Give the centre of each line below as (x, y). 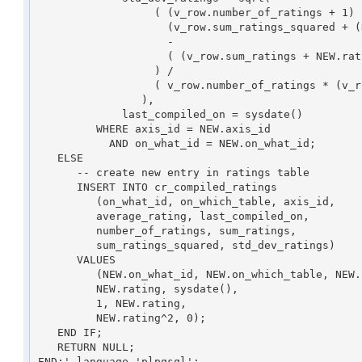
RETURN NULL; (47, 347)
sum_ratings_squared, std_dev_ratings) (63, 245)
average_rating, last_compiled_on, (63, 216)
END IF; (47, 332)
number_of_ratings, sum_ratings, (63, 230)
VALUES (57, 259)
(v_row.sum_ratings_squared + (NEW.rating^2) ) (102, 27)
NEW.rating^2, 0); (67, 318)
